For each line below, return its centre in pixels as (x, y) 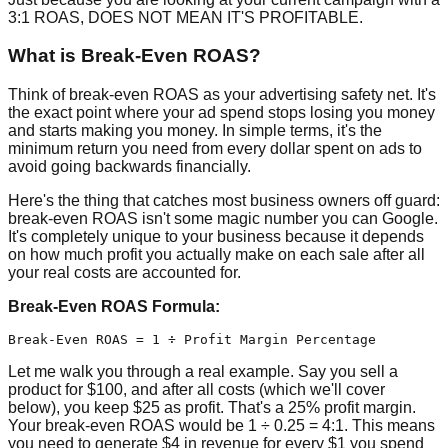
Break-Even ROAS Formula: (114, 307)
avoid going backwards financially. (129, 167)
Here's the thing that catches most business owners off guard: (224, 201)
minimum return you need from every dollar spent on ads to (215, 149)
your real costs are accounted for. (124, 273)
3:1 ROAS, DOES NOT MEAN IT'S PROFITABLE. (185, 17)
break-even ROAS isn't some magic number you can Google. (223, 219)
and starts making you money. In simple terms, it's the (195, 131)
